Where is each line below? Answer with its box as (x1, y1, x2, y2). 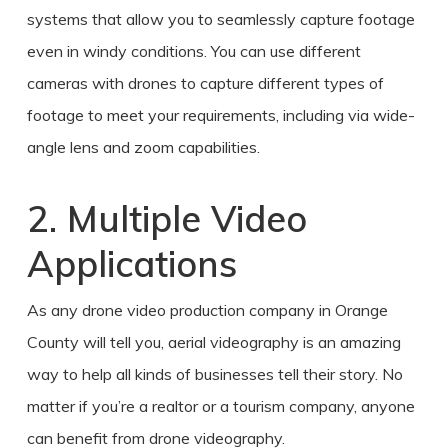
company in (244, 299, 335, 320)
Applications (26, 240, 237, 286)
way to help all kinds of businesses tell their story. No (26, 363, 403, 384)
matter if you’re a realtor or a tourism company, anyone (26, 395, 415, 416)
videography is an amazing (209, 331, 401, 352)
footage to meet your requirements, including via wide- (26, 104, 415, 125)
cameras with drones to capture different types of (26, 72, 384, 93)
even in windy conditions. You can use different (26, 40, 361, 61)
